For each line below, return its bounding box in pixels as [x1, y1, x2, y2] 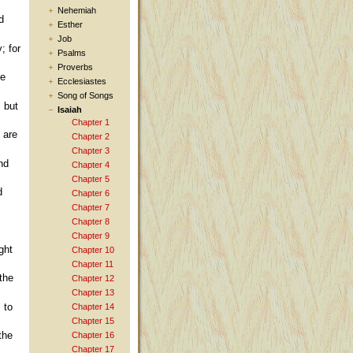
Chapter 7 [72, 203, 110, 213]
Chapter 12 [72, 273, 114, 284]
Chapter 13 [72, 288, 114, 298]
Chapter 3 [72, 146, 110, 156]
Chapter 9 [72, 231, 110, 241]
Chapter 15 [72, 316, 114, 326]
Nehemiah [58, 6, 96, 16]
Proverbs [58, 62, 93, 72]
